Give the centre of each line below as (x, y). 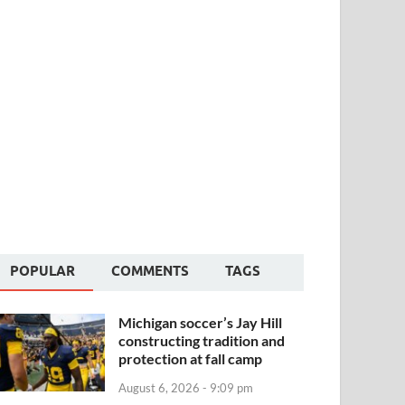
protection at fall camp (191, 359)
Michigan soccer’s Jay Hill (201, 323)
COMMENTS (151, 272)
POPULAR (43, 272)
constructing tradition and (202, 341)
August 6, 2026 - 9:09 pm (186, 387)
